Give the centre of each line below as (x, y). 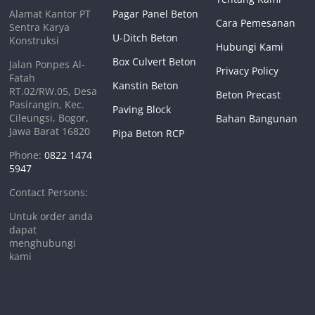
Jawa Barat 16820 (50, 131)
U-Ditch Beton (146, 37)
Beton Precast (248, 94)
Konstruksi (34, 40)
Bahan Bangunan (256, 118)
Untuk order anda (51, 216)
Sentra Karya (40, 27)
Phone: (27, 155)
